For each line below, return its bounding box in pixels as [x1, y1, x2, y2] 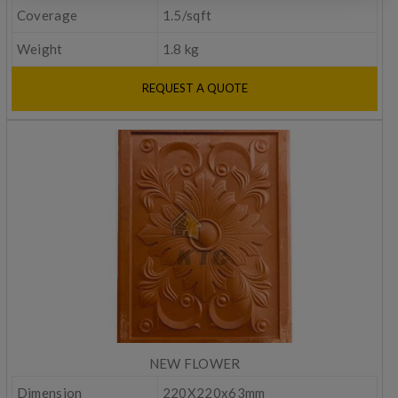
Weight [16, 40, 63, 57]
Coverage [16, 6, 78, 23]
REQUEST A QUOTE [141, 81, 248, 96]
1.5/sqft [162, 6, 212, 23]
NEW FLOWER [148, 354, 241, 371]
